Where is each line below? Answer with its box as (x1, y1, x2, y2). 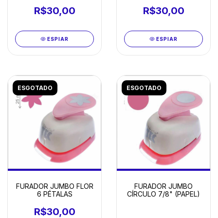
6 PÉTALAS (36, 190, 73, 199)
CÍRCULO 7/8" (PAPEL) (127, 190, 200, 199)
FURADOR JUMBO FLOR (16, 182, 93, 191)
